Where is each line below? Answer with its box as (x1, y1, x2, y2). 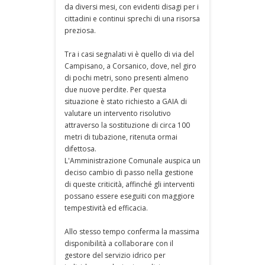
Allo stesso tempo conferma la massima (64, 226, 199, 237)
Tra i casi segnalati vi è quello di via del (64, 49, 194, 59)
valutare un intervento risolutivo (64, 108, 171, 118)
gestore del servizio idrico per (64, 250, 166, 260)
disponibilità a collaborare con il (64, 238, 173, 248)
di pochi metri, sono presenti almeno (64, 72, 189, 83)
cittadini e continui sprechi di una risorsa (64, 13, 200, 24)
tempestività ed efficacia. (64, 202, 148, 213)
